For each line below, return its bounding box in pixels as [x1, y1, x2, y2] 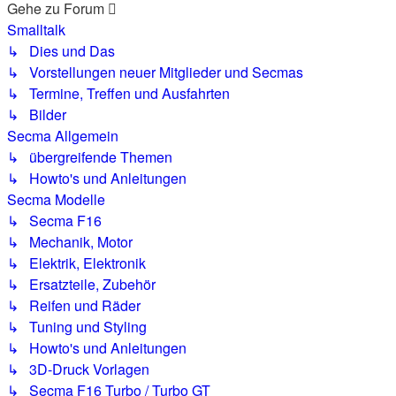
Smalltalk [7, 19, 65, 40]
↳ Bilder [7, 104, 66, 125]
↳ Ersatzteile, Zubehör [7, 274, 156, 294]
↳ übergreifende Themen [7, 147, 172, 167]
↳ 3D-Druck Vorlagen [7, 359, 149, 379]
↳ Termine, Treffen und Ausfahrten [7, 83, 230, 103]
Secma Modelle [7, 189, 105, 209]
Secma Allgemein [7, 126, 118, 146]
